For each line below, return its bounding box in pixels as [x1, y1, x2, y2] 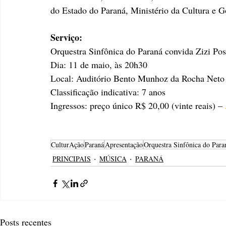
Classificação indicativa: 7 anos [50, 86, 168, 98]
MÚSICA [99, 153, 127, 163]
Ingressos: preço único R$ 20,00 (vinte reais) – [50, 99, 225, 112]
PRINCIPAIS [52, 153, 91, 163]
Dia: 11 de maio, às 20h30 [50, 59, 147, 71]
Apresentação [105, 140, 143, 150]
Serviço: [50, 31, 82, 44]
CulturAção [51, 140, 84, 150]
